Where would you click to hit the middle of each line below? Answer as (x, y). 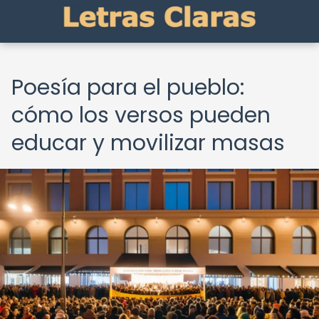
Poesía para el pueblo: (128, 88)
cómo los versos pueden (141, 115)
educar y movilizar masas (148, 143)
